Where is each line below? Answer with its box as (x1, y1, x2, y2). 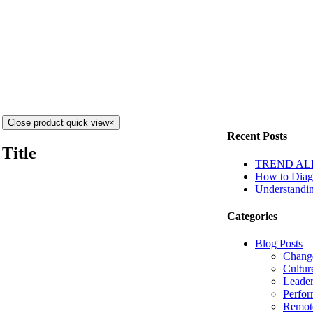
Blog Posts (255, 238, 303, 250)
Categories (227, 210, 277, 222)
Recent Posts (227, 130, 287, 143)
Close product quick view (8, 117, 109, 128)
